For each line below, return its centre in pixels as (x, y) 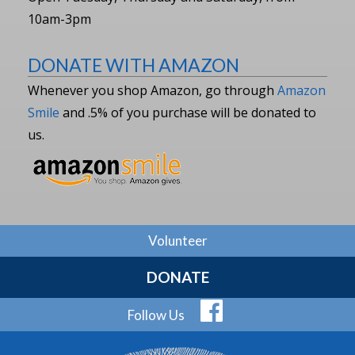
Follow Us (156, 315)
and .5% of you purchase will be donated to (188, 112)
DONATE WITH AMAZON (134, 65)
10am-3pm (59, 19)
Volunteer (177, 240)
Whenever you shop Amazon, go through (153, 90)
